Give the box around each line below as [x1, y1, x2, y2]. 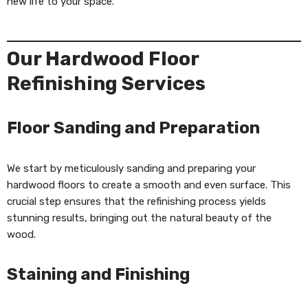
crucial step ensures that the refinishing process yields [7, 195, 266, 208]
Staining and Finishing [7, 265, 190, 284]
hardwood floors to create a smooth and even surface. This [7, 179, 291, 191]
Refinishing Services [7, 72, 206, 95]
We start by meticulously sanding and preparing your [7, 162, 256, 175]
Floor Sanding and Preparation [7, 118, 260, 137]
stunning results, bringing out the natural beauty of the [7, 212, 272, 224]
